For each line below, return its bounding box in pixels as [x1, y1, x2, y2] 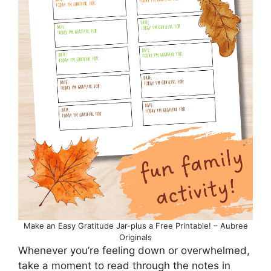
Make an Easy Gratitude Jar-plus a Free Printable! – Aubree [23, 220, 248, 230]
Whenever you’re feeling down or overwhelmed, [18, 244, 250, 256]
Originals [119, 232, 152, 242]
